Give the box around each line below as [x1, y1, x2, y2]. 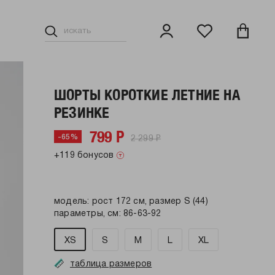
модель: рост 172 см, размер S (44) [54, 198, 208, 206]
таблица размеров [70, 260, 152, 268]
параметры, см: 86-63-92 [54, 210, 161, 218]
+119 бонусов [54, 152, 114, 160]
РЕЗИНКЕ [54, 104, 110, 121]
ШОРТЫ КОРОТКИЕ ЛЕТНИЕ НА [54, 86, 240, 103]
